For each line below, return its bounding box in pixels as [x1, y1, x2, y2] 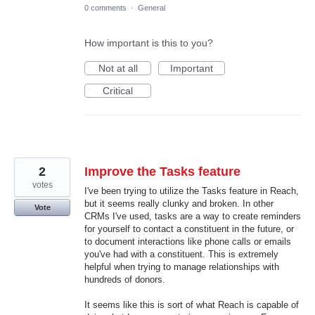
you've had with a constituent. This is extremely [84, 248, 278, 259]
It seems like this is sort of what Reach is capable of [84, 300, 299, 311]
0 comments [84, 3, 127, 12]
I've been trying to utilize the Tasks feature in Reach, [84, 185, 299, 196]
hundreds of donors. [84, 274, 165, 285]
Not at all [98, 62, 138, 74]
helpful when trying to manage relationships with [84, 261, 279, 272]
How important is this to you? [84, 37, 213, 49]
